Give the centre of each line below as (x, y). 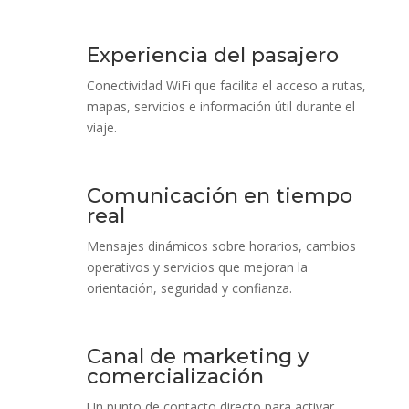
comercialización (175, 376)
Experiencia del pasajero (212, 55)
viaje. (101, 127)
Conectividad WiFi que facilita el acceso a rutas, (226, 85)
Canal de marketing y (197, 356)
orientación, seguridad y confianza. (189, 288)
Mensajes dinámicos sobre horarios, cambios (221, 246)
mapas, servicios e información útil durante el (220, 106)
